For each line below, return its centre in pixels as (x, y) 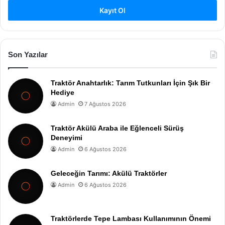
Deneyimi (67, 138)
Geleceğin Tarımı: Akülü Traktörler (109, 173)
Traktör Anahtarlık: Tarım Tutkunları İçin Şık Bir (130, 83)
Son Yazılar (28, 54)
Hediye (63, 92)
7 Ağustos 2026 (105, 104)
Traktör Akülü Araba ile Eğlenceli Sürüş (117, 128)
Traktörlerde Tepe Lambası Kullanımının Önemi (131, 218)
